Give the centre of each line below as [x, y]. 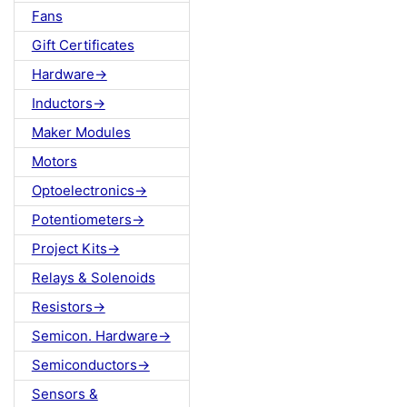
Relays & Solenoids [93, 278]
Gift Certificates [83, 45]
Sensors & [65, 394]
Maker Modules [81, 133]
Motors [54, 162]
